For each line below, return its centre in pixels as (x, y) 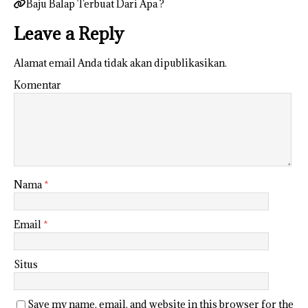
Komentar (37, 85)
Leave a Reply (69, 33)
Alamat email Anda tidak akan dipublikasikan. (120, 63)
